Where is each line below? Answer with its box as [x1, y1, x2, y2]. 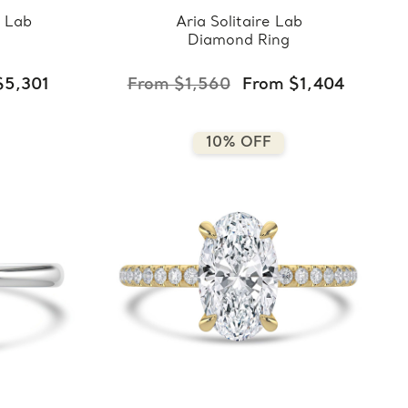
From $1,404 [241, 75, 344, 95]
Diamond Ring [188, 32, 291, 49]
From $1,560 [127, 75, 230, 95]
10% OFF [206, 134, 272, 151]
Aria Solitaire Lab [175, 14, 302, 31]
